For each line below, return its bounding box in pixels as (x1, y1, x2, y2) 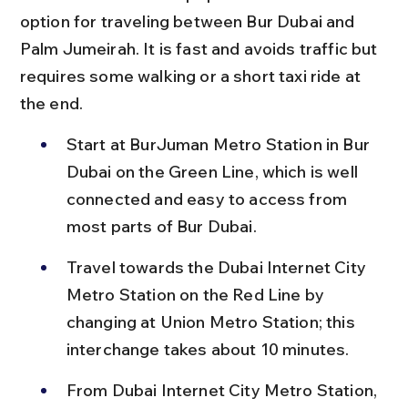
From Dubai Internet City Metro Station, (66, 380, 382, 401)
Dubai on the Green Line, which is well (66, 161, 362, 182)
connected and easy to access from (66, 189, 352, 209)
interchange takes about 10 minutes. (66, 339, 350, 360)
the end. (19, 93, 84, 114)
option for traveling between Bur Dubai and (19, 11, 359, 32)
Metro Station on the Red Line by (66, 284, 329, 305)
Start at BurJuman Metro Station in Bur (66, 134, 374, 155)
